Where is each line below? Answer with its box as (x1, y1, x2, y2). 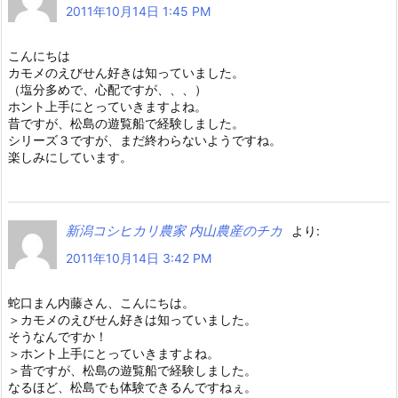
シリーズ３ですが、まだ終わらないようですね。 (8, 132, 282, 148)
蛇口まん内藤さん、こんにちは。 (8, 295, 195, 311)
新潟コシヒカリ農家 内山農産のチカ (66, 222, 283, 240)
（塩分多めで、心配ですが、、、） (8, 82, 207, 98)
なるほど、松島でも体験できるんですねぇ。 (8, 379, 257, 395)
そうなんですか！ (8, 329, 107, 345)
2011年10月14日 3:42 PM (66, 251, 211, 267)
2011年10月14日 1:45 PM (66, 4, 211, 20)
